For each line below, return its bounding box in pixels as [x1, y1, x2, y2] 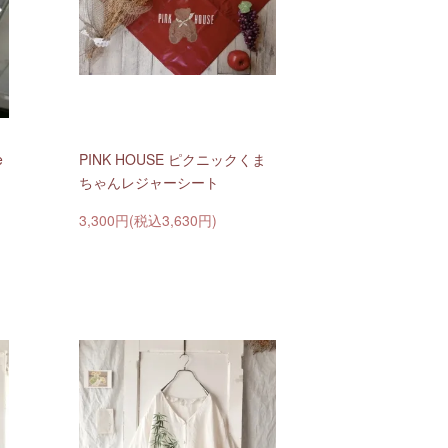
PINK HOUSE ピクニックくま [78, 149, 266, 170]
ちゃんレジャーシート [78, 172, 219, 193]
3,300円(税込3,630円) [78, 210, 217, 231]
